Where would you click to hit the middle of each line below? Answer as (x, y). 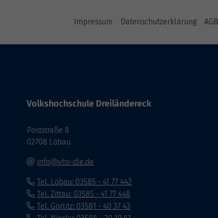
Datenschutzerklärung (159, 22)
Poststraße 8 (48, 130)
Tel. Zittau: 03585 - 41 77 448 (84, 194)
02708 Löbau (49, 142)
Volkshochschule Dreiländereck (89, 104)
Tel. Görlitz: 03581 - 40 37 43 (84, 206)
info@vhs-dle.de (65, 162)
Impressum (93, 22)
